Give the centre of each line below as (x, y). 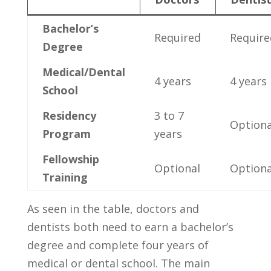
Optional (177, 168)
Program (66, 133)
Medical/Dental (83, 72)
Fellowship (70, 159)
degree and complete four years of (118, 245)
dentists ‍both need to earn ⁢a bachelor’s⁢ (130, 227)
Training (65, 177)
